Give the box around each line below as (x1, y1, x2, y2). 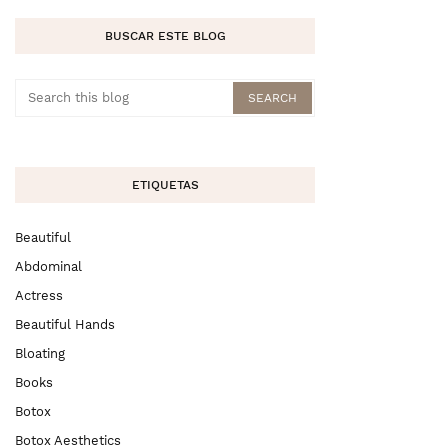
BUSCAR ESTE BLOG (104, 29, 226, 43)
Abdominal (15, 259, 82, 274)
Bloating (15, 346, 65, 361)
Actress (15, 288, 63, 303)
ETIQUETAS (131, 178, 199, 192)
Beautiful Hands (15, 317, 115, 332)
